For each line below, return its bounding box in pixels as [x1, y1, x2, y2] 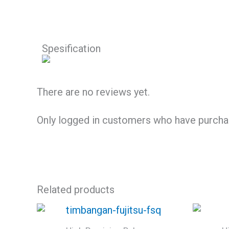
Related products [37, 183, 114, 196]
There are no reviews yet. [37, 85, 150, 98]
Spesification [42, 42, 101, 55]
